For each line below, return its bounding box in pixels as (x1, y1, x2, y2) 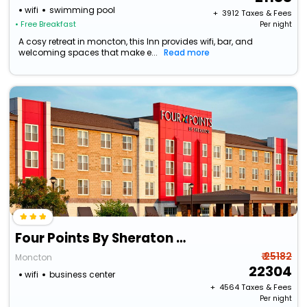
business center (49, 269, 116, 281)
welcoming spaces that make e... (19, 47, 158, 59)
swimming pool (49, 4, 116, 16)
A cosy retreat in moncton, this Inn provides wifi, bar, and (19, 36, 254, 48)
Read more (164, 47, 210, 59)
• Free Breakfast (15, 19, 77, 30)
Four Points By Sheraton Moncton (176, 229, 186, 248)
